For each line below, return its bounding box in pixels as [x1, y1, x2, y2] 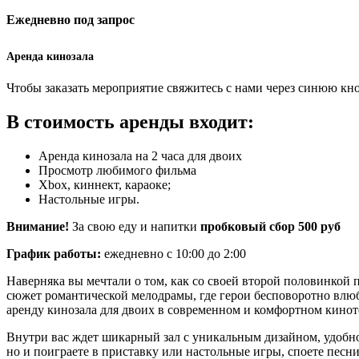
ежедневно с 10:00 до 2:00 [101, 246, 246, 260]
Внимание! [6, 219, 69, 233]
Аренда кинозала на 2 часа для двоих [38, 148, 242, 163]
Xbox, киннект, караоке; [38, 177, 171, 192]
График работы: [6, 246, 101, 260]
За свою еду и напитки [69, 219, 200, 233]
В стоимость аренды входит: [6, 111, 254, 132]
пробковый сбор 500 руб [200, 219, 341, 233]
